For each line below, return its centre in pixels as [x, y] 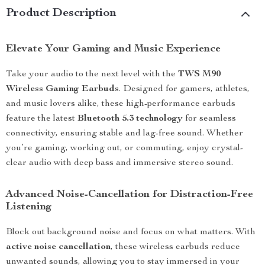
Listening [29, 207]
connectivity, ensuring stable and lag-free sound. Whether [125, 134]
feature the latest [42, 119]
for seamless [209, 119]
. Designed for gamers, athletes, [184, 89]
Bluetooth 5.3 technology [130, 119]
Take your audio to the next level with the [92, 75]
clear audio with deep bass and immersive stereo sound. [119, 163]
